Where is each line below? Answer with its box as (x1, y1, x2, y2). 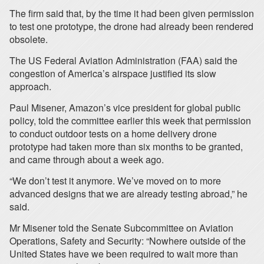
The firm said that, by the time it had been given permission (9, 6, 254, 20)
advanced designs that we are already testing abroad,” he (9, 187, 247, 200)
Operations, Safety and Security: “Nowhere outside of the (9, 234, 246, 247)
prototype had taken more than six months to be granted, (9, 140, 243, 153)
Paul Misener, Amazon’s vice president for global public (9, 101, 240, 114)
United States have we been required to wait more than (9, 247, 238, 260)
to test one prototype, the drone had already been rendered (9, 19, 253, 33)
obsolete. (9, 32, 48, 46)
